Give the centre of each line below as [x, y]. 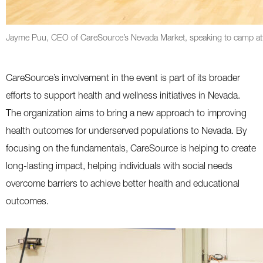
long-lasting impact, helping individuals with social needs [119, 166]
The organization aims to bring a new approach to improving [126, 113]
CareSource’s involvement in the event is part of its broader [123, 77]
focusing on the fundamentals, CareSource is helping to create [131, 148]
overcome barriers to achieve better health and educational [123, 183]
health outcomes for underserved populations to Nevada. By [126, 130]
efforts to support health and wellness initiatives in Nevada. [123, 95]
